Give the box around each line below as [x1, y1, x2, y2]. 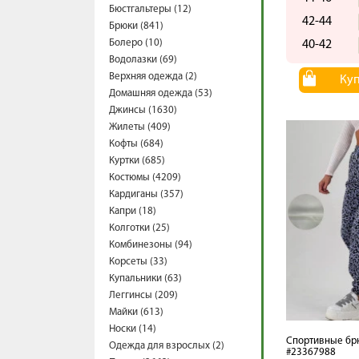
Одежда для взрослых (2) [109, 341, 224, 351]
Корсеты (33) [109, 256, 167, 267]
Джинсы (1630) [109, 105, 177, 115]
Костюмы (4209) [109, 172, 181, 183]
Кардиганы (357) [109, 189, 184, 200]
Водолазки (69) [109, 54, 177, 65]
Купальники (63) [109, 273, 182, 284]
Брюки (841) [109, 21, 163, 31]
